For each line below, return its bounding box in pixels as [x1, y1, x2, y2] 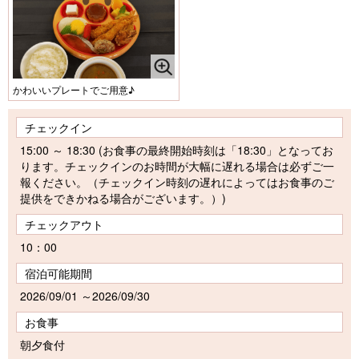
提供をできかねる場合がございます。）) [20, 189, 226, 206]
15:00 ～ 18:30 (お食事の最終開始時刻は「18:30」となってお [20, 141, 333, 158]
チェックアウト [25, 216, 103, 232]
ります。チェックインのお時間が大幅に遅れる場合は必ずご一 [20, 157, 334, 174]
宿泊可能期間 [25, 264, 92, 281]
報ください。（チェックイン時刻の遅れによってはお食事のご [20, 173, 334, 190]
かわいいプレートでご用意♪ [13, 82, 135, 96]
